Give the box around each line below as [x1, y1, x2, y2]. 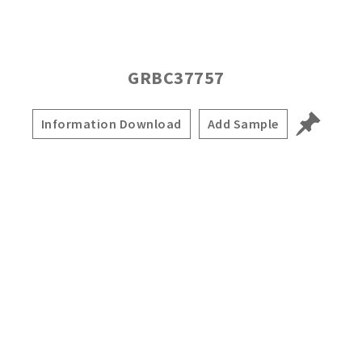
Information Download [40, 115, 182, 132]
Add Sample [207, 115, 279, 132]
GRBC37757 [128, 65, 225, 89]
